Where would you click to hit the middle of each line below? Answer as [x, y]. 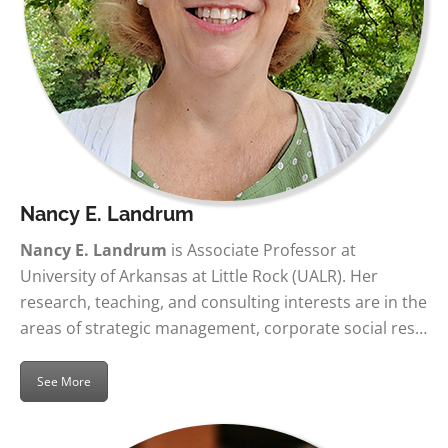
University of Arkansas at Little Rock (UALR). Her [199, 276]
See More [64, 381]
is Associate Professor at [261, 250]
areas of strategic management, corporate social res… [223, 328]
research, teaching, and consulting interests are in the [223, 302]
